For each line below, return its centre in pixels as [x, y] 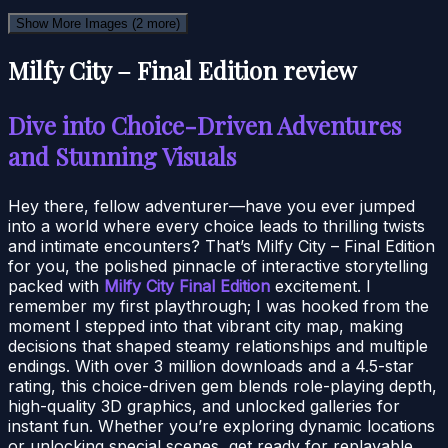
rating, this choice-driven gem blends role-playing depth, [222, 385]
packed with [56, 285]
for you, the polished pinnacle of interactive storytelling [218, 265]
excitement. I [320, 285]
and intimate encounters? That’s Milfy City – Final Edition [221, 245]
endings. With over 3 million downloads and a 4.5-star [211, 365]
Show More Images [74, 23]
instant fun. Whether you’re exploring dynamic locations [221, 425]
